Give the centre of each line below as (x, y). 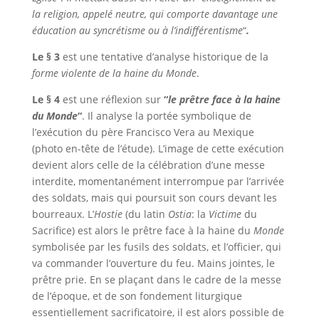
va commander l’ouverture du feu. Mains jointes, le (153, 263)
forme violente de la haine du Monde (114, 73)
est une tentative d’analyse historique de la (164, 57)
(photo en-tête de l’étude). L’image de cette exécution (158, 148)
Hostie (108, 214)
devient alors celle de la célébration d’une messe (148, 165)
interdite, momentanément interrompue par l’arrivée (158, 181)
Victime (225, 214)
